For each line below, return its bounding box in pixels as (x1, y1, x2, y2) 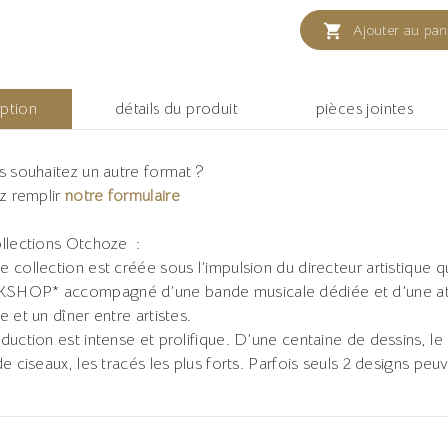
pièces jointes (315, 99, 414, 118)
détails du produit (114, 99, 238, 118)
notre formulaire (65, 186, 180, 206)
